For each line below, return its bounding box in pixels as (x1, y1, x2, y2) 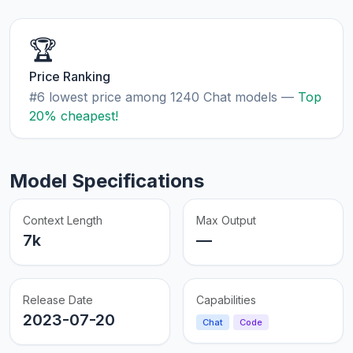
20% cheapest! (29, 108, 118, 124)
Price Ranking (29, 69, 110, 85)
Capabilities (196, 293, 256, 307)
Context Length (23, 214, 102, 228)
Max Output (196, 214, 256, 228)
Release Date (23, 293, 93, 307)
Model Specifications (9, 169, 204, 193)
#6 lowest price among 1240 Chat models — (29, 89, 298, 106)
